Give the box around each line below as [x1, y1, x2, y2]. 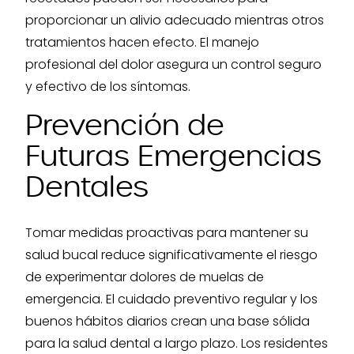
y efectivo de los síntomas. [25, 77, 190, 96]
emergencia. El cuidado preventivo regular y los [25, 290, 318, 308]
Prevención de [25, 107, 224, 144]
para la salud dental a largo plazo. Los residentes [25, 334, 328, 352]
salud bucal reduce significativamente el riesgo [25, 246, 318, 264]
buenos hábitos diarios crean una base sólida [25, 312, 310, 330]
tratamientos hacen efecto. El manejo [25, 33, 259, 51]
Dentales [25, 169, 149, 205]
